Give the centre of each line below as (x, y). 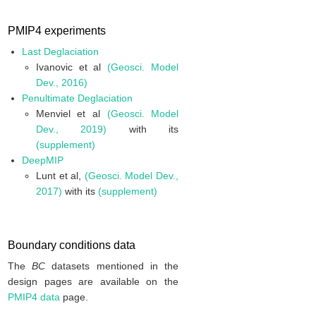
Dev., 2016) (61, 83)
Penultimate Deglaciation (77, 98)
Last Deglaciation (60, 52)
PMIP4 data (34, 297)
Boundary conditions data (71, 245)
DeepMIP (42, 160)
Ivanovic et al (72, 67)
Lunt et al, (60, 176)
